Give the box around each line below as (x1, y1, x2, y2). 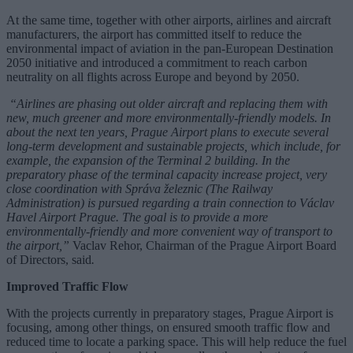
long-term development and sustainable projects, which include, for (6, 139, 340, 154)
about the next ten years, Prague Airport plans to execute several (6, 125, 329, 139)
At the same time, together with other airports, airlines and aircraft (6, 13, 331, 28)
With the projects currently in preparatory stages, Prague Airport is (6, 307, 333, 321)
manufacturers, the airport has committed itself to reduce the (6, 28, 302, 42)
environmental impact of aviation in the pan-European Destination (6, 42, 333, 56)
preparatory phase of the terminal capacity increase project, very (6, 168, 327, 182)
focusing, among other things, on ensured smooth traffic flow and (6, 321, 330, 335)
